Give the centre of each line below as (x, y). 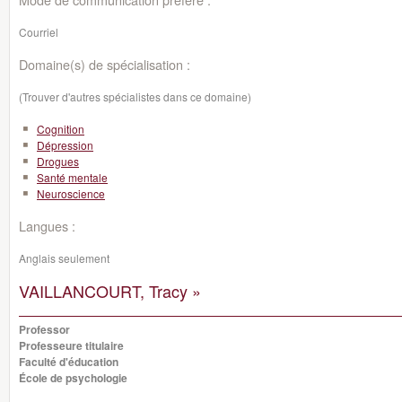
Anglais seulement (64, 258)
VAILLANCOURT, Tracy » (110, 291)
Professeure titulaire (71, 345)
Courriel (39, 32)
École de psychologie (73, 378)
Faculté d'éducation (69, 362)
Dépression (65, 145)
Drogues (58, 161)
